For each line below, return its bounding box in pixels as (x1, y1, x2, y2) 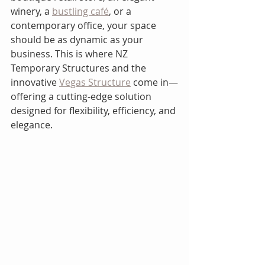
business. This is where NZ (11, 47, 130, 60)
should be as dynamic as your (11, 33, 146, 46)
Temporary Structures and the (11, 62, 148, 75)
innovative (11, 76, 59, 89)
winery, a (11, 5, 52, 18)
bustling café (52, 5, 109, 18)
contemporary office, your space (11, 19, 159, 32)
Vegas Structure (59, 76, 131, 89)
